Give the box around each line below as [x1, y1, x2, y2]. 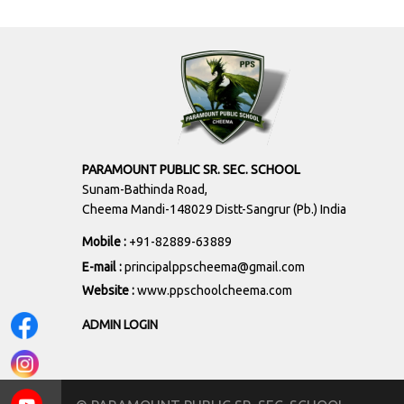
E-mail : [81, 260, 124, 274]
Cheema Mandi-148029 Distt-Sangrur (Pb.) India [81, 202, 346, 216]
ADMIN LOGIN [81, 317, 158, 332]
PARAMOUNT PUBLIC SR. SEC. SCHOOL [81, 162, 300, 177]
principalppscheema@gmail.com [124, 260, 305, 274]
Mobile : [81, 234, 129, 249]
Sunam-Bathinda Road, [81, 182, 207, 197]
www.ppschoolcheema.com [136, 283, 292, 298]
